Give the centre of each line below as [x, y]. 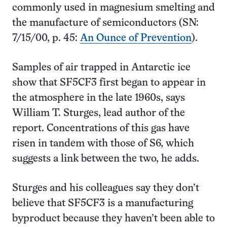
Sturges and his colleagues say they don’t [106, 188]
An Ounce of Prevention [136, 38]
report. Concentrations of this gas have [101, 128]
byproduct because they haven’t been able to [113, 219]
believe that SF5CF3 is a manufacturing [103, 203]
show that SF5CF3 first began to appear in [109, 83]
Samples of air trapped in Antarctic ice [101, 68]
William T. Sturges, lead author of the [99, 113]
